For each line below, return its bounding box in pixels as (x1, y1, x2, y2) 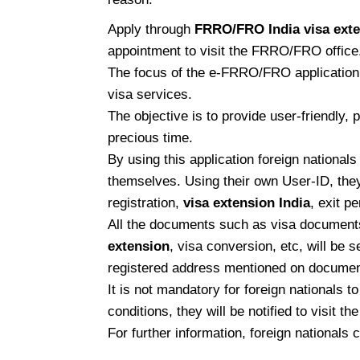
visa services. (107, 87, 192, 103)
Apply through (107, 22, 194, 38)
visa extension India (182, 195, 310, 211)
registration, (107, 195, 183, 211)
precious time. (107, 130, 193, 146)
